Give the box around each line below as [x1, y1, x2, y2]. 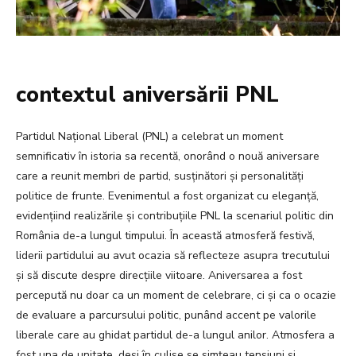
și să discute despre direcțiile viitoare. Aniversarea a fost [16, 268, 302, 284]
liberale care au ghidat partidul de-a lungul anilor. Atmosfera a [16, 327, 335, 343]
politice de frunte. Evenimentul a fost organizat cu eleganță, [16, 188, 319, 204]
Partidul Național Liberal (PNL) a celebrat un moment [16, 129, 283, 145]
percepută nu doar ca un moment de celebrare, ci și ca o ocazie [16, 288, 336, 304]
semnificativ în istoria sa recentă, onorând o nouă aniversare [16, 149, 319, 164]
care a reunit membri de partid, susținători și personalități [16, 168, 304, 184]
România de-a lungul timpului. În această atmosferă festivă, [16, 228, 315, 244]
